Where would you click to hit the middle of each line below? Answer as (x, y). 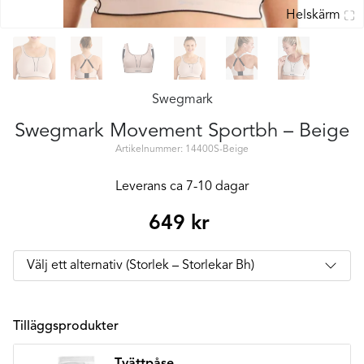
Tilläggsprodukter (65, 327)
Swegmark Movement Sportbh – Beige (182, 132)
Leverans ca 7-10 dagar (182, 187)
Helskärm (313, 16)
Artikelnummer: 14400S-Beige (182, 150)
